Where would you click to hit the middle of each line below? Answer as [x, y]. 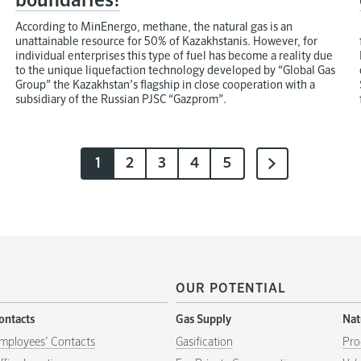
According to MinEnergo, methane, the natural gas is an [154, 27]
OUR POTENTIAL [231, 289]
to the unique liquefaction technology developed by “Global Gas [176, 71]
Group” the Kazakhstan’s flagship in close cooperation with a [166, 85]
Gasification [205, 342]
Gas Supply [204, 320]
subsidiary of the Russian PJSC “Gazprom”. [121, 100]
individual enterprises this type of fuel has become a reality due [174, 56]
